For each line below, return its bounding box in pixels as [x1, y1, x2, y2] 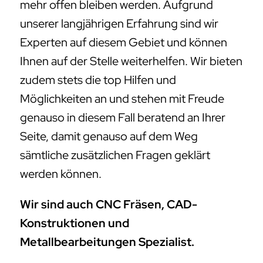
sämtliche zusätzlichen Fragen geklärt [20, 147, 210, 163]
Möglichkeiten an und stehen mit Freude [20, 91, 224, 107]
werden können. [20, 166, 102, 182]
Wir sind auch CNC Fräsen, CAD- [20, 197, 197, 213]
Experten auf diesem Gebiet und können [20, 35, 227, 50]
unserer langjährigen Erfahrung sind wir [20, 16, 218, 32]
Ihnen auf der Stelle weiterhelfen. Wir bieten [20, 53, 242, 69]
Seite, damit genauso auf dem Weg [20, 129, 198, 144]
